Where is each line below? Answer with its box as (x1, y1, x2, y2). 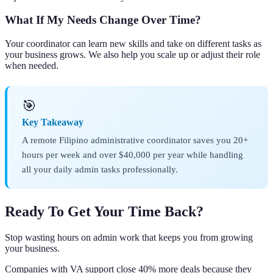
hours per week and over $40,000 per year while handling (22, 149, 243, 160)
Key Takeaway (22, 117, 83, 128)
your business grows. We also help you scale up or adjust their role (5, 49, 260, 60)
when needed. (5, 60, 58, 71)
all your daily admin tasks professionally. (22, 164, 178, 175)
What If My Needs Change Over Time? (5, 13, 201, 27)
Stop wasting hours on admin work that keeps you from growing (5, 232, 253, 243)
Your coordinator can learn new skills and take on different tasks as (5, 38, 261, 49)
